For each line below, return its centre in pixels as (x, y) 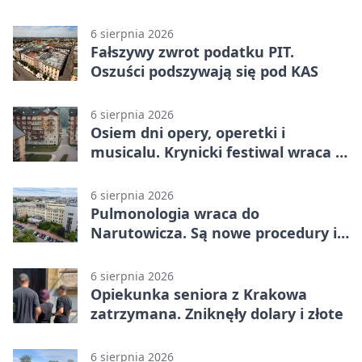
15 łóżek (120, 253)
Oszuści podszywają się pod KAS (204, 72)
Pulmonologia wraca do (175, 214)
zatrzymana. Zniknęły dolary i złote (217, 314)
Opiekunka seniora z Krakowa (199, 295)
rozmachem (134, 172)
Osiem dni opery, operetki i (188, 133)
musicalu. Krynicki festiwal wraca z (217, 152)
